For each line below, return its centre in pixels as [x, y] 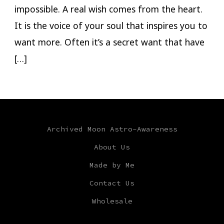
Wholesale [112, 201]
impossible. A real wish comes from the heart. [108, 9]
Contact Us [112, 183]
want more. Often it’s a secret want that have [109, 42]
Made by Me [112, 165]
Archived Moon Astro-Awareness [112, 129]
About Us [112, 147]
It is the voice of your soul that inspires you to [111, 26]
